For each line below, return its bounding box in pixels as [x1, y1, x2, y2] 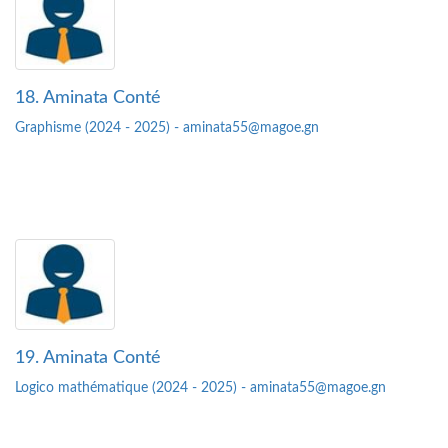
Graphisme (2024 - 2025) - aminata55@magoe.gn [15, 121, 319, 136]
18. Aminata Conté [15, 89, 161, 108]
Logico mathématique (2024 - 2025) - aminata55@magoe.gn [15, 381, 386, 396]
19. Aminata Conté [15, 349, 161, 368]
